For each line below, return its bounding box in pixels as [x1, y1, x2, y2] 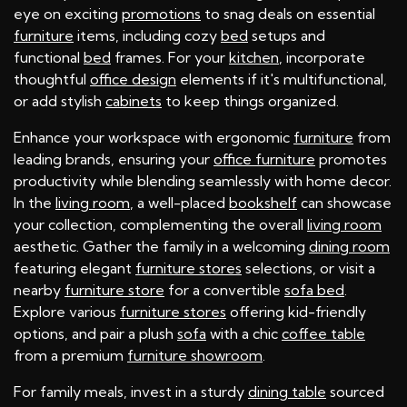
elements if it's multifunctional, [176, 70, 387, 89]
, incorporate [279, 48, 365, 67]
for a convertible [164, 281, 284, 300]
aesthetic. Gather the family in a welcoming [14, 237, 309, 256]
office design [90, 70, 176, 89]
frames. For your [111, 48, 229, 67]
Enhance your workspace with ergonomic [14, 128, 293, 147]
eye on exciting [14, 5, 122, 24]
